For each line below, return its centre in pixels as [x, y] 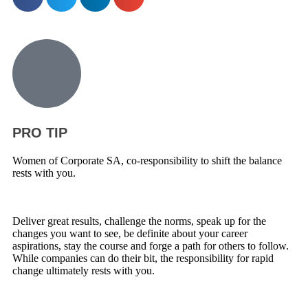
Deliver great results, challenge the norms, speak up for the [139, 221]
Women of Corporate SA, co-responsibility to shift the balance [147, 161]
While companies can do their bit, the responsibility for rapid [143, 258]
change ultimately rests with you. [84, 271]
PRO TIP [40, 133]
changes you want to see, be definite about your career [130, 234]
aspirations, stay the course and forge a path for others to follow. [151, 246]
